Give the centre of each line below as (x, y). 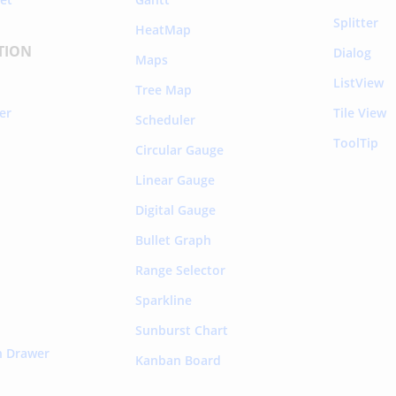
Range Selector (180, 270)
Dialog (352, 52)
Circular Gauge (179, 149)
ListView (358, 82)
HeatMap (163, 29)
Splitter (355, 22)
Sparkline (163, 300)
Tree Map (163, 89)
